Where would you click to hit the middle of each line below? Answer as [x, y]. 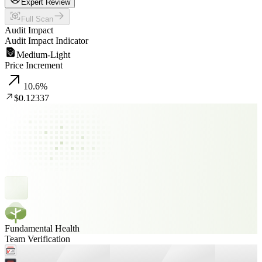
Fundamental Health [42, 228]
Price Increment [34, 65]
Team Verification [37, 239]
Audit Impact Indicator [46, 41]
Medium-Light [43, 55]
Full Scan [37, 19]
